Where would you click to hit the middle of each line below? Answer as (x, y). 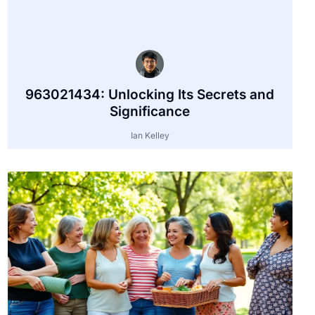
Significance (150, 112)
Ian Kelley (150, 136)
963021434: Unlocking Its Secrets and (150, 95)
